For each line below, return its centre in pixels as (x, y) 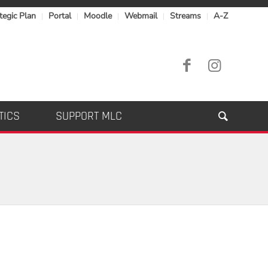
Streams (185, 16)
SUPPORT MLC (89, 116)
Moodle (98, 16)
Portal (60, 16)
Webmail (141, 16)
